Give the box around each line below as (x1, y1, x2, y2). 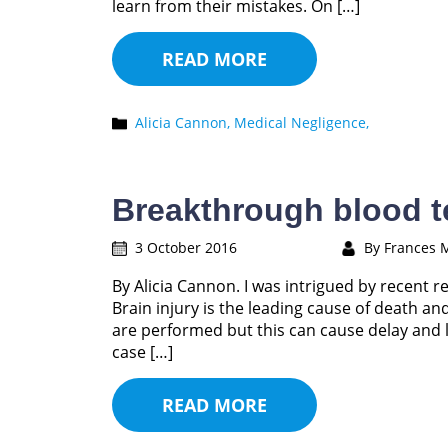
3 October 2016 (135, 238, 237, 257)
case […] (112, 341, 173, 363)
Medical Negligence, (234, 113, 369, 132)
